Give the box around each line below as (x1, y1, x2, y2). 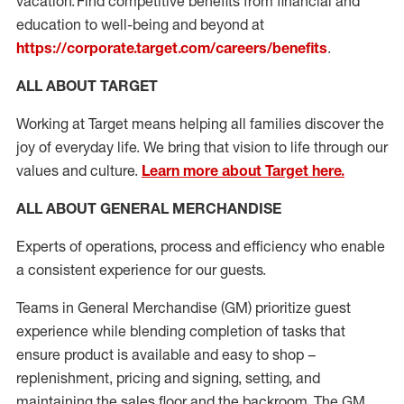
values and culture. (16, 161, 138, 179)
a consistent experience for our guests (16, 261, 262, 279)
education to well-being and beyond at (16, 15, 264, 33)
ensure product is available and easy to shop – (16, 345, 317, 363)
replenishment (16, 369, 109, 387)
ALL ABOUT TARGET (16, 77, 158, 95)
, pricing (109, 369, 161, 387)
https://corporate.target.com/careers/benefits (16, 39, 327, 57)
